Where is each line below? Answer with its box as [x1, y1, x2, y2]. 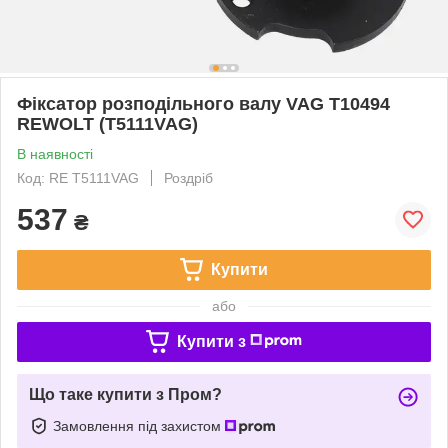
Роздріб [164, 169, 213, 186]
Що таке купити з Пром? [29, 385, 222, 403]
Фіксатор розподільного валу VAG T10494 [17, 93, 390, 114]
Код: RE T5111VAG [17, 169, 139, 186]
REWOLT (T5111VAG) [17, 113, 198, 134]
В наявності [17, 145, 93, 162]
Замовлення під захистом [53, 417, 225, 434]
